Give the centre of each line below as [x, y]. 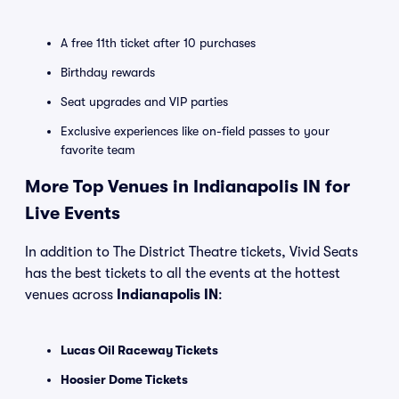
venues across [71, 295]
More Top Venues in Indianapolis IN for [187, 187]
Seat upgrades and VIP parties [144, 102]
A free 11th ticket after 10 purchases [158, 43]
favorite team [98, 150]
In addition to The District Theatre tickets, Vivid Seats [191, 252]
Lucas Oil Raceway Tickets [139, 350]
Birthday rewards [108, 72]
